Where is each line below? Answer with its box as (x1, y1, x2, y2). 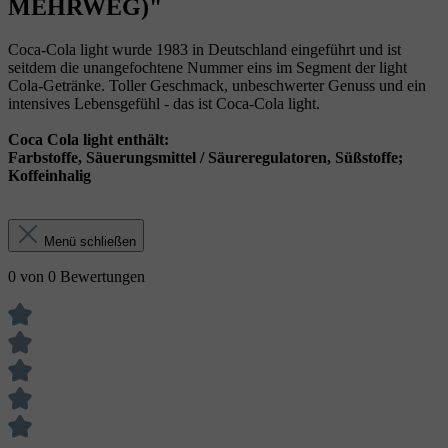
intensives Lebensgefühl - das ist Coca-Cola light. (8, 95, 320, 113)
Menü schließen (44, 234, 136, 250)
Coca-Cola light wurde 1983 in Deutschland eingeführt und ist (8, 41, 401, 59)
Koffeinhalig (8, 167, 91, 185)
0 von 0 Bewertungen (8, 268, 145, 286)
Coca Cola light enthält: (8, 131, 169, 149)
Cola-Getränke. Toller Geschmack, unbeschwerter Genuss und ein (8, 77, 426, 95)
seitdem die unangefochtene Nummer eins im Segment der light (8, 59, 407, 77)
